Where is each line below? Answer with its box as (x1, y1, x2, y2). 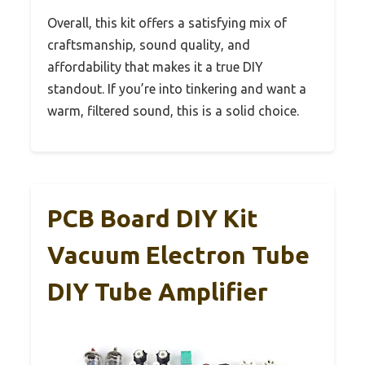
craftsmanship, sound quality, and (47, 37, 250, 52)
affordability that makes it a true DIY (47, 59, 263, 74)
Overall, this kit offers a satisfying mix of (47, 15, 287, 30)
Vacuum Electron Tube (47, 240, 310, 269)
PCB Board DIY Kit (47, 204, 258, 232)
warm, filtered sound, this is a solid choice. (47, 103, 299, 118)
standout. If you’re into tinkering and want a (47, 81, 306, 96)
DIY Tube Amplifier (47, 277, 268, 306)
